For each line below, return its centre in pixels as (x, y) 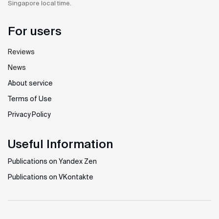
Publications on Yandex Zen (52, 161)
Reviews (21, 52)
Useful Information (60, 144)
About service (30, 83)
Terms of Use (30, 99)
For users (35, 31)
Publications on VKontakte (51, 177)
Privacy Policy (29, 114)
